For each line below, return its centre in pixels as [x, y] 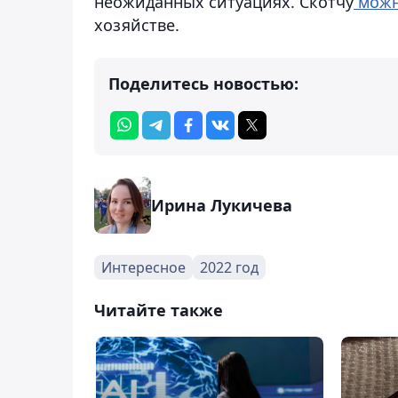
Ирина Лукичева [222, 205]
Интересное [143, 267]
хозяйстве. [139, 24]
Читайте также [159, 310]
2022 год [229, 267]
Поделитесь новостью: [203, 83]
